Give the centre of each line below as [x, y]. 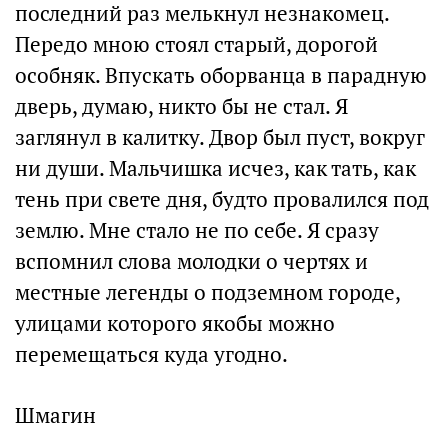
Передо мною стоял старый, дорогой [196, 44]
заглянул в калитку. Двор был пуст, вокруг [220, 137]
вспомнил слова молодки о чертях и [191, 261]
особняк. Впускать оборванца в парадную [221, 75]
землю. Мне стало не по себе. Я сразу [197, 230]
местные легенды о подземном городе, [207, 292]
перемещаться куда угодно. [151, 354]
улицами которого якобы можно [175, 323]
